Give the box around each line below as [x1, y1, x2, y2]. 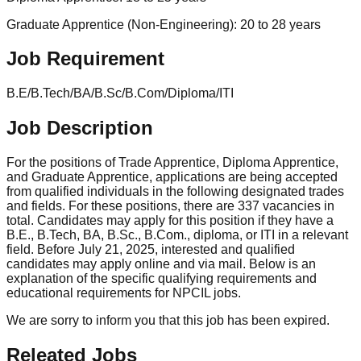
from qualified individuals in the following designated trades [6, 185, 344, 199]
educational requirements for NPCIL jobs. [6, 286, 241, 301]
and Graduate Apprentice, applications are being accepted [6, 170, 338, 185]
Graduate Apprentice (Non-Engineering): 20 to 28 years [6, 17, 321, 31]
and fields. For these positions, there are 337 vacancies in [6, 199, 334, 214]
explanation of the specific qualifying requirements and [6, 272, 317, 286]
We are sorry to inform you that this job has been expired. [6, 313, 330, 328]
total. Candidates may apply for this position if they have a [6, 214, 334, 228]
